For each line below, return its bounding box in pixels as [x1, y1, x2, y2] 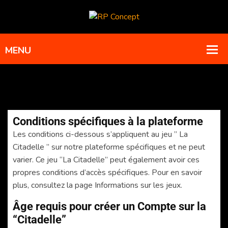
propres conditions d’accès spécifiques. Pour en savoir [13, 166, 202, 178]
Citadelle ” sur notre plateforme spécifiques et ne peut [13, 141, 205, 153]
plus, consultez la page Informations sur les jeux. [13, 179, 182, 191]
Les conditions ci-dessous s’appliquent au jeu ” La [13, 128, 188, 140]
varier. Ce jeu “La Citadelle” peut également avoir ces [13, 154, 199, 165]
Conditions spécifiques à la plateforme [13, 115, 203, 128]
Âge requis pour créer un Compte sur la [13, 199, 206, 213]
